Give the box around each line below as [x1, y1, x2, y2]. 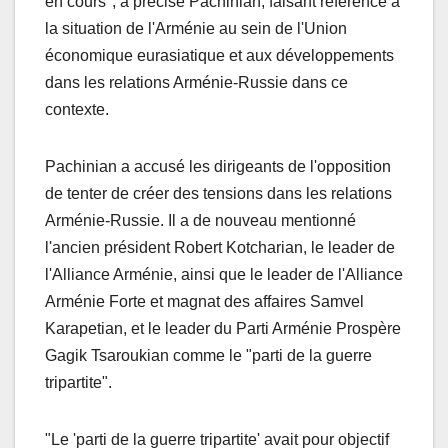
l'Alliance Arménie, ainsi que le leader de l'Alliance [45, 265, 403, 283]
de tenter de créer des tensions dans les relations [45, 184, 392, 202]
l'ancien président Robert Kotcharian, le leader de [45, 238, 395, 256]
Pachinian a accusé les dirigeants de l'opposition [45, 157, 391, 175]
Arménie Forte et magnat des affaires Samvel [45, 292, 364, 310]
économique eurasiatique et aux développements [45, 46, 394, 64]
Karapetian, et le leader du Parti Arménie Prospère [45, 319, 401, 337]
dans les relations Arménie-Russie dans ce [45, 73, 348, 91]
